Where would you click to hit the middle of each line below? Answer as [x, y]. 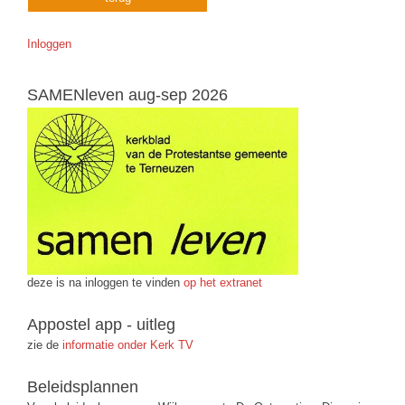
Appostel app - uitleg [101, 325]
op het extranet [223, 283]
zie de [43, 345]
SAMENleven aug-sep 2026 [127, 94]
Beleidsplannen [83, 387]
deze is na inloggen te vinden [105, 283]
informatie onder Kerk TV [126, 345]
